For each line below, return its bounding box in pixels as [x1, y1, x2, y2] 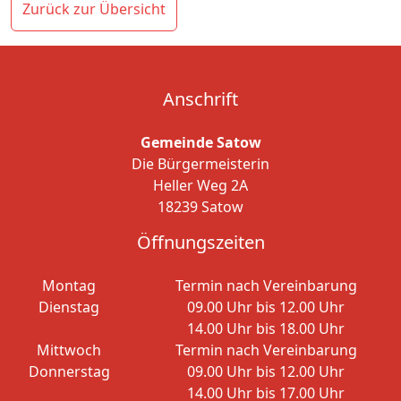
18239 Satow [158, 197, 243, 218]
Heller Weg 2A [153, 175, 248, 196]
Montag [42, 276, 96, 296]
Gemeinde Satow [140, 132, 261, 153]
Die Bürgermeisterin [132, 154, 269, 175]
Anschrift [163, 87, 238, 112]
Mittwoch [37, 340, 101, 361]
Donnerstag [28, 362, 110, 382]
